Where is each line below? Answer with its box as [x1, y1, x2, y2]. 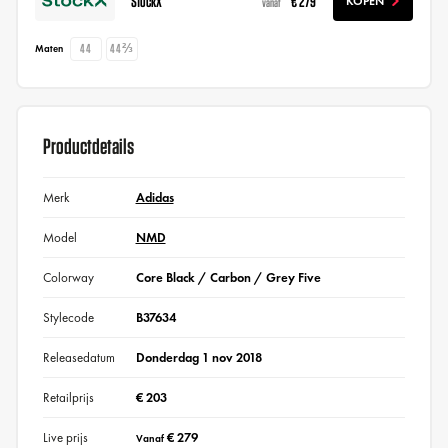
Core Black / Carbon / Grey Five [135, 268, 321, 286]
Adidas [135, 188, 174, 206]
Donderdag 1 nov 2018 [135, 348, 262, 366]
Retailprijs [42, 388, 94, 406]
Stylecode [42, 308, 94, 326]
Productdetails [42, 134, 134, 157]
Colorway [42, 268, 94, 286]
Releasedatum [42, 348, 115, 366]
